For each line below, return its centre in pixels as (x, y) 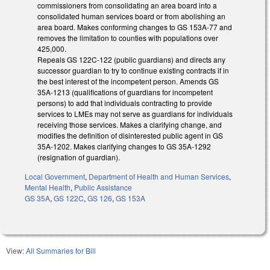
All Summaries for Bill (61, 251)
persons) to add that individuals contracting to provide (125, 102)
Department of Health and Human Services (159, 177)
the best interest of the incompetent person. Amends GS (128, 81)
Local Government (55, 177)
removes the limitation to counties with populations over (128, 37)
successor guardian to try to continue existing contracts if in (133, 70)
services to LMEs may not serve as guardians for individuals (135, 113)
